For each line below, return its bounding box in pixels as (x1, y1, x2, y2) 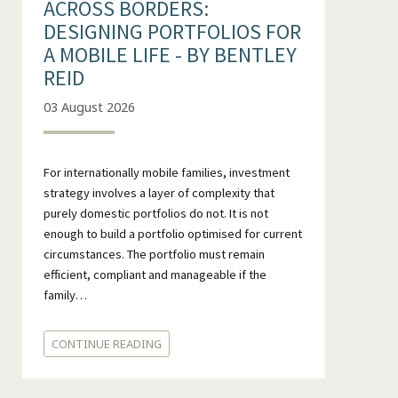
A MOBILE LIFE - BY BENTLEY (43, 41, 297, 69)
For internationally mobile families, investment (43, 163, 290, 180)
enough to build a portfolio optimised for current (43, 225, 302, 242)
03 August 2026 (43, 98, 135, 115)
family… (43, 286, 87, 303)
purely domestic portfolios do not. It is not (43, 204, 268, 221)
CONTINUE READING (51, 336, 162, 353)
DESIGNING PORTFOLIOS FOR (43, 18, 301, 46)
